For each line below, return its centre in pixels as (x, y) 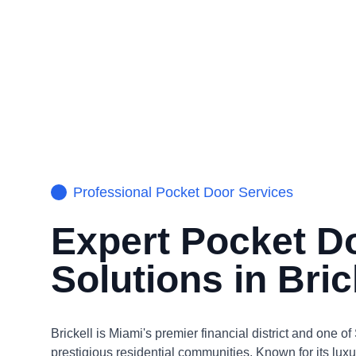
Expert (116, 241)
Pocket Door (195, 192)
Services (264, 192)
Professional (114, 192)
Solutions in (164, 279)
